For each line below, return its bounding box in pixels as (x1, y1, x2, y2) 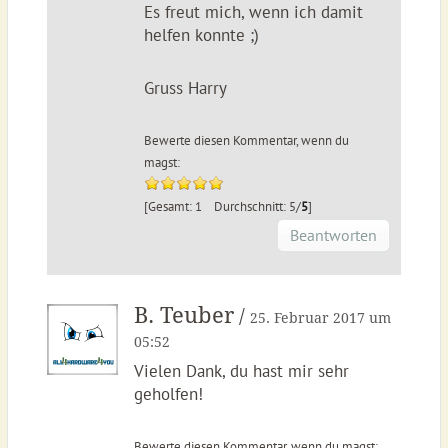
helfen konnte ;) (143, 24, 259, 46)
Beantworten (290, 225, 378, 245)
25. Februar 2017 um (249, 310, 391, 326)
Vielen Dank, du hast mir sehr (133, 360, 349, 382)
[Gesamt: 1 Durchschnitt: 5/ (143, 198, 301, 215)
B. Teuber (133, 303, 234, 328)
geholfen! (133, 383, 203, 405)
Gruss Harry (143, 77, 227, 99)
